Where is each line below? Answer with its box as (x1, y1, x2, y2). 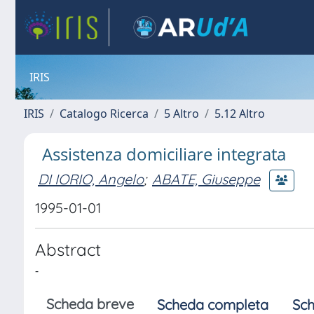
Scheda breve (46, 295, 134, 313)
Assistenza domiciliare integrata (42, 142, 286, 165)
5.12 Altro (214, 106, 265, 121)
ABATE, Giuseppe (152, 170, 260, 188)
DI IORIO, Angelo (38, 170, 144, 188)
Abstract (35, 239, 101, 260)
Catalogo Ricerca (60, 106, 149, 121)
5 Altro (164, 106, 199, 121)
